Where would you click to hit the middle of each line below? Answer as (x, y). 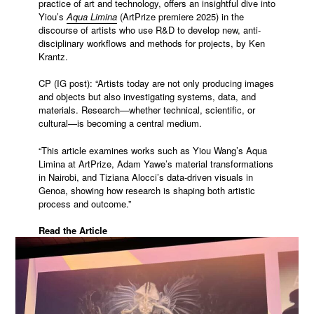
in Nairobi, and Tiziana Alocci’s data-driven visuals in (145, 177)
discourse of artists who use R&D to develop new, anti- (149, 29)
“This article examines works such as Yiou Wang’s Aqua (152, 150)
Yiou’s (52, 16)
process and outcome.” (84, 203)
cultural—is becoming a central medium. (120, 123)
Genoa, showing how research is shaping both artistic (146, 190)
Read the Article (73, 231)
